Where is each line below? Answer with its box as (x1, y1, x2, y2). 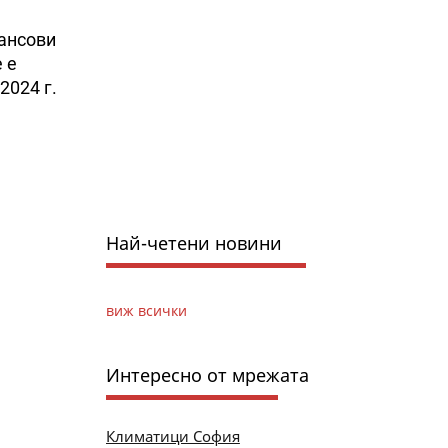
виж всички (105, 300, 187, 320)
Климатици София (105, 425, 240, 446)
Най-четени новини (105, 230, 282, 255)
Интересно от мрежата (105, 362, 309, 387)
